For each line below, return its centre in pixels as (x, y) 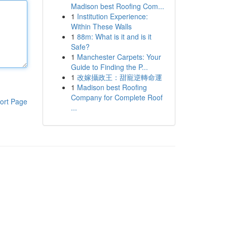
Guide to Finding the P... (109, 67)
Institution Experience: (112, 16)
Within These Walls (101, 26)
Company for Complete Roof (117, 97)
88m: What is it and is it (114, 36)
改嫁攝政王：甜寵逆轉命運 (119, 77)
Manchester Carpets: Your (119, 57)
